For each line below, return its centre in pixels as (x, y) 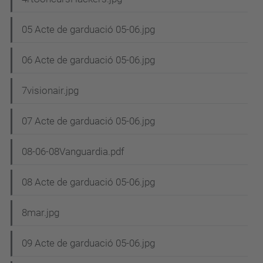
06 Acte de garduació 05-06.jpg (88, 60)
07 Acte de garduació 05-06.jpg (88, 121)
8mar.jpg (41, 213)
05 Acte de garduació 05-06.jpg (88, 30)
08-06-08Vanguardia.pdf (73, 152)
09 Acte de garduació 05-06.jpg (88, 243)
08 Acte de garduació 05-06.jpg (88, 182)
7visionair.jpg (50, 91)
